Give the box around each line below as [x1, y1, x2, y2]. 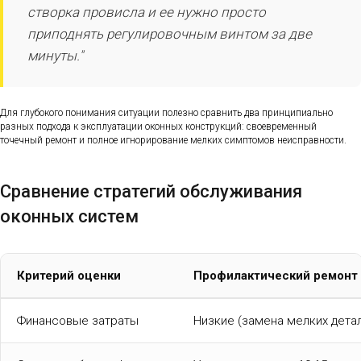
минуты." [27, 47, 83, 64]
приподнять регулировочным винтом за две [27, 25, 312, 42]
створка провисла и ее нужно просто [27, 3, 266, 20]
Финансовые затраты [17, 313, 139, 329]
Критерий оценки [17, 268, 121, 284]
